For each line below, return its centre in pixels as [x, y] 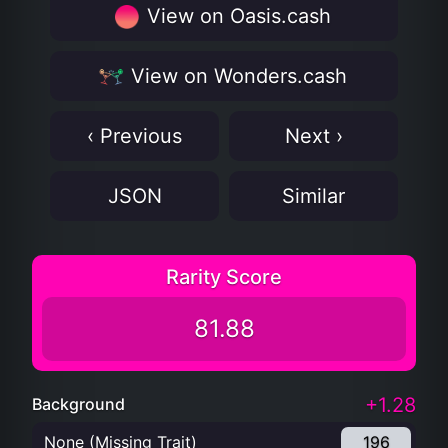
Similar [313, 196]
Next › [313, 136]
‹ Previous [134, 136]
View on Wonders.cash [236, 76]
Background [78, 404]
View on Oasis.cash [236, 16]
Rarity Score [224, 277]
